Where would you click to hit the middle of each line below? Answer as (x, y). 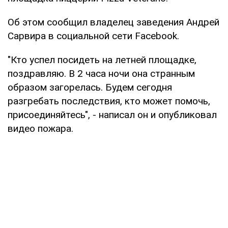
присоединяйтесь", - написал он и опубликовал (112, 115)
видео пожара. (40, 128)
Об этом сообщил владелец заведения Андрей (113, 22)
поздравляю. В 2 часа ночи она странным (101, 73)
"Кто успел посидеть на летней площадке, (102, 60)
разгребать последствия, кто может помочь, (109, 101)
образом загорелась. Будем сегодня (90, 87)
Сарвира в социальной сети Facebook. (93, 36)
